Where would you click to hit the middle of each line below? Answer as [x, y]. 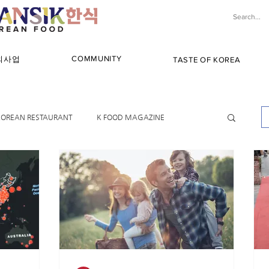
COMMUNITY [97, 59]
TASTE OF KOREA [207, 59]
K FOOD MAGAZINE [131, 117]
